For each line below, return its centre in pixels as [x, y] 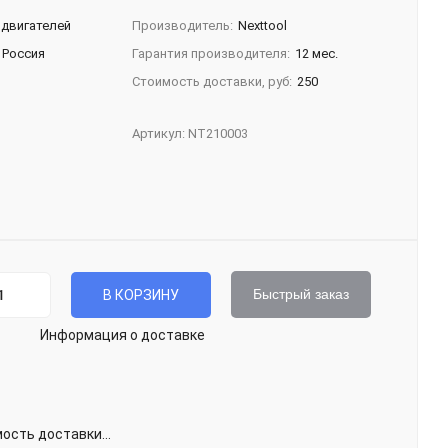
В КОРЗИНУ [141, 294]
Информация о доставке [122, 335]
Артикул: [160, 133]
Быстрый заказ [301, 294]
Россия [24, 53]
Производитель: [183, 25]
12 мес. [317, 53]
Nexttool [263, 25]
